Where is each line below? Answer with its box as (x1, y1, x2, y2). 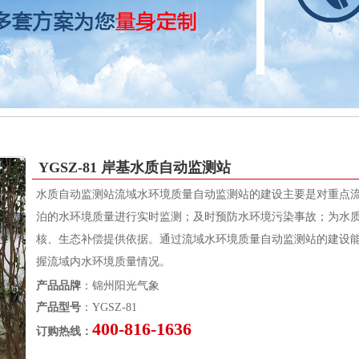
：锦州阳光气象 (81, 279, 159, 292)
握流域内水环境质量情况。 (36, 255, 171, 268)
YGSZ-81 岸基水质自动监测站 (38, 159, 231, 175)
